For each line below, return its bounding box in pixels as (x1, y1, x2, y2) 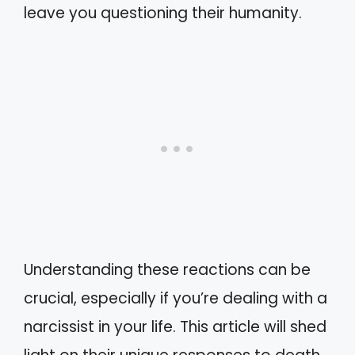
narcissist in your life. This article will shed (24, 316, 326, 338)
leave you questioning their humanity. (24, 2, 302, 24)
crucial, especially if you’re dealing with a (24, 288, 327, 309)
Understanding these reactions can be (24, 259, 311, 281)
